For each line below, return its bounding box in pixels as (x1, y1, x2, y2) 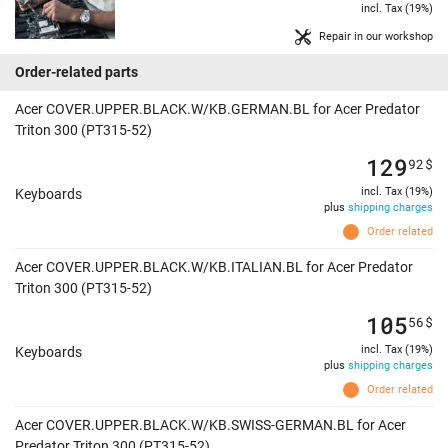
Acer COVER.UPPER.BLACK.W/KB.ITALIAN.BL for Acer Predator (15, 259, 413, 276)
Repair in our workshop (319, 30, 433, 44)
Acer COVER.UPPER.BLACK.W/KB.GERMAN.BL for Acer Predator (15, 101, 420, 118)
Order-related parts (15, 64, 138, 81)
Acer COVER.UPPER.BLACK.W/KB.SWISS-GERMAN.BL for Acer (15, 417, 406, 434)
